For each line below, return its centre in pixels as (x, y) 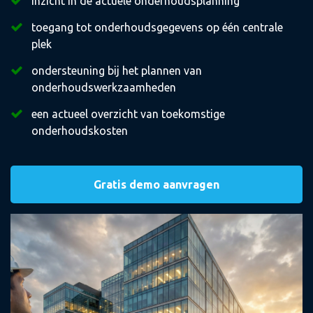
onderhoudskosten (80, 131)
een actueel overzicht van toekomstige (128, 114)
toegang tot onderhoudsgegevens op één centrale (157, 27)
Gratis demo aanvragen (156, 184)
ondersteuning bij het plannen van (117, 71)
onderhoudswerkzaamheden (104, 87)
